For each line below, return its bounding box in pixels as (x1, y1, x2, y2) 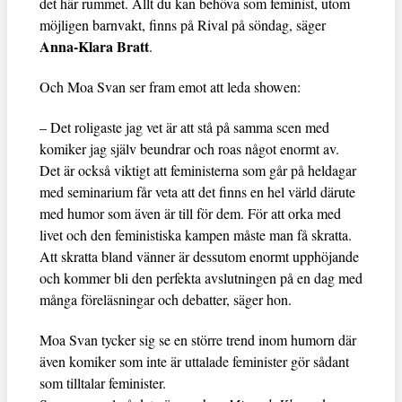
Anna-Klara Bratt (39, 35, 149, 57)
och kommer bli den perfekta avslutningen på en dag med (39, 267, 363, 287)
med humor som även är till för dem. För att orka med (39, 203, 341, 223)
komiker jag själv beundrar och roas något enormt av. (39, 138, 339, 158)
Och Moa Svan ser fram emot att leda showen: (39, 76, 301, 96)
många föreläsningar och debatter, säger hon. (39, 289, 292, 309)
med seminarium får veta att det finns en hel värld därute (39, 181, 355, 201)
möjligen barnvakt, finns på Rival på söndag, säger (39, 14, 326, 34)
